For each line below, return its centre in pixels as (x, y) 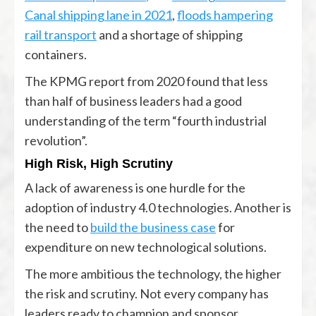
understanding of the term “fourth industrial (146, 120)
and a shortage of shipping (170, 34)
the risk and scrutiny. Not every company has (147, 293)
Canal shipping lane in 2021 (98, 14)
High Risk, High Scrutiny (99, 163)
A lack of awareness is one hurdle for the (135, 187)
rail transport (61, 34)
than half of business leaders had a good (133, 101)
